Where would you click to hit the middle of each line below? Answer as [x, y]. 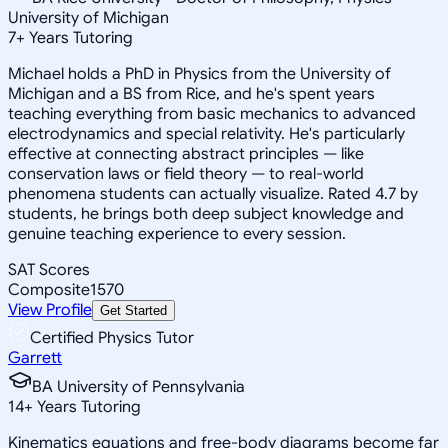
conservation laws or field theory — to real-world [186, 173]
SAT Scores [49, 269]
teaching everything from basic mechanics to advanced [212, 113]
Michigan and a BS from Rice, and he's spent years [191, 93]
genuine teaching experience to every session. [177, 233]
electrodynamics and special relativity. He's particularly [206, 133]
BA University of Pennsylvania [138, 386]
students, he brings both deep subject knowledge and [206, 213]
